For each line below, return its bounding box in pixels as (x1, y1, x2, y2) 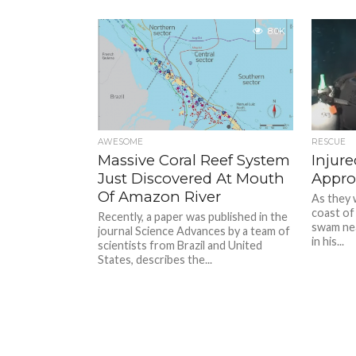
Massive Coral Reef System (98, 151, 291, 169)
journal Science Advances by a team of (98, 224, 291, 238)
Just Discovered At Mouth (98, 169, 285, 188)
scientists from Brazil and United (98, 238, 263, 252)
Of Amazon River (98, 188, 222, 206)
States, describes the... (98, 253, 213, 266)
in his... (311, 234, 344, 248)
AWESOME (98, 137, 144, 147)
